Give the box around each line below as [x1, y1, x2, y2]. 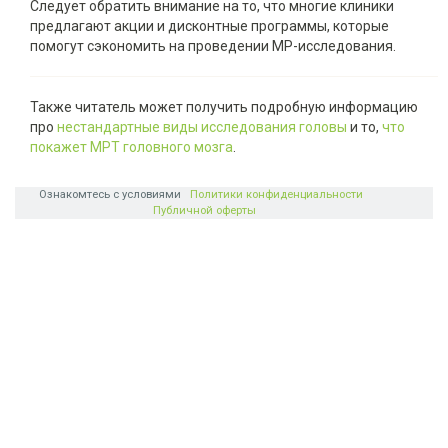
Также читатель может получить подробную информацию [30, 99, 418, 115]
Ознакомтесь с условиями [39, 188, 184, 201]
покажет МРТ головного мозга [30, 139, 233, 155]
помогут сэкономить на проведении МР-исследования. [30, 38, 396, 54]
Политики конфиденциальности [190, 188, 363, 201]
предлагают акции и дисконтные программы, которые [30, 18, 389, 34]
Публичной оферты [152, 204, 256, 217]
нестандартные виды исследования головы [57, 119, 347, 135]
